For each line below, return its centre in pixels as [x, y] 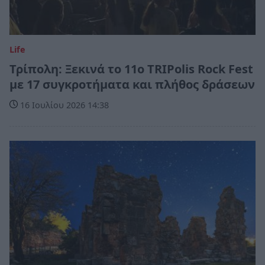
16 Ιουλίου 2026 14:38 [63, 105]
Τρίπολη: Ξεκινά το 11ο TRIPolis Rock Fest [131, 69]
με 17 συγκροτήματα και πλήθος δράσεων [132, 85]
